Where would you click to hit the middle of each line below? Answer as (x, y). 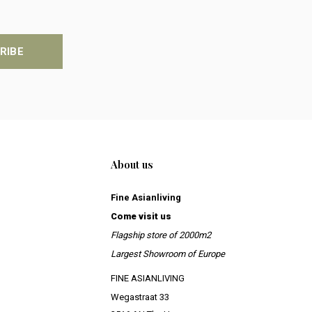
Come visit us (141, 217)
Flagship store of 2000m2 (161, 235)
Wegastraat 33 (140, 297)
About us (132, 165)
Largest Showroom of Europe (167, 254)
